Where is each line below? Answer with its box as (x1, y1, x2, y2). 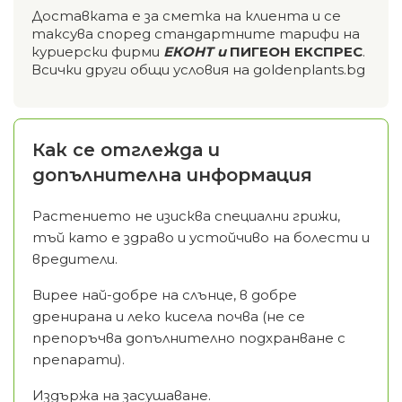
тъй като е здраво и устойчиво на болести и (32, 228, 370, 246)
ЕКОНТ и (163, 42, 230, 60)
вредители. (32, 249, 121, 267)
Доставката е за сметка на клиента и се (31, 6, 341, 24)
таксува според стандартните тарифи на (31, 24, 360, 42)
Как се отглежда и (32, 138, 220, 161)
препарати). (32, 350, 125, 368)
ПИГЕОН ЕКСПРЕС (230, 42, 363, 60)
